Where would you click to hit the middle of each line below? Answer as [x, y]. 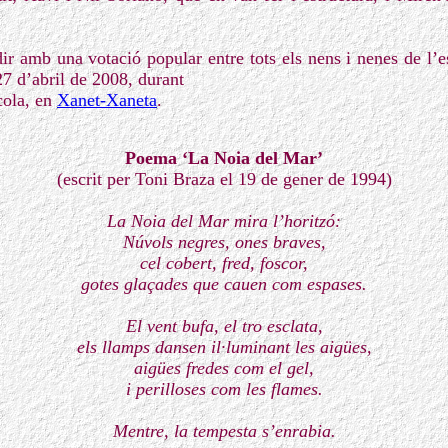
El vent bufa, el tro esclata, [224, 326]
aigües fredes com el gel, [224, 368]
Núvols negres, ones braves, [224, 242]
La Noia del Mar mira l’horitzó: [224, 221]
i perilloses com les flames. [224, 389]
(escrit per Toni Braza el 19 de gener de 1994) [224, 179]
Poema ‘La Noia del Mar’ [224, 158]
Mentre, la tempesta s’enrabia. [224, 431]
